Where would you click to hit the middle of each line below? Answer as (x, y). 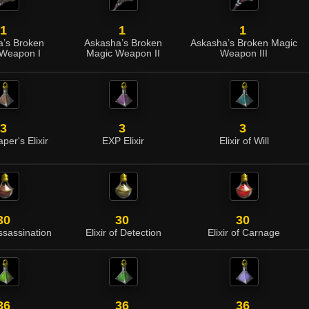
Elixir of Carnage (244, 233)
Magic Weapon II (123, 53)
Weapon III (244, 53)
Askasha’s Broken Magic (244, 43)
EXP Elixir (123, 141)
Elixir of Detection (123, 233)
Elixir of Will (244, 141)
